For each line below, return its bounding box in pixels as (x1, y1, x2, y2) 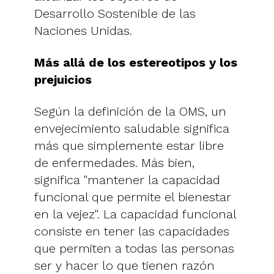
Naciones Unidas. (34, 23, 132, 38)
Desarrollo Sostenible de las (34, 6, 196, 21)
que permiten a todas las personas (34, 240, 234, 256)
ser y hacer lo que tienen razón (34, 257, 215, 273)
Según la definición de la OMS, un (34, 103, 226, 119)
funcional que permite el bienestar (34, 189, 231, 204)
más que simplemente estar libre (34, 138, 224, 153)
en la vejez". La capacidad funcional (34, 206, 236, 221)
